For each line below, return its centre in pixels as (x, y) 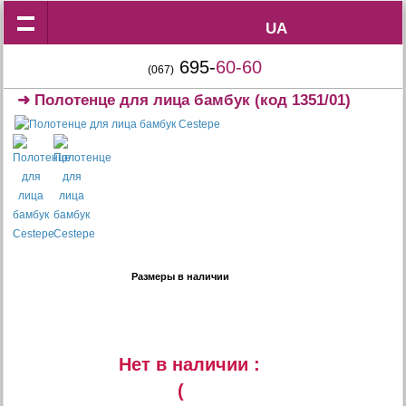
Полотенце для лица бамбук (143, 100)
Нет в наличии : (189, 364)
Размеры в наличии (180, 276)
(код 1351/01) (301, 100)
